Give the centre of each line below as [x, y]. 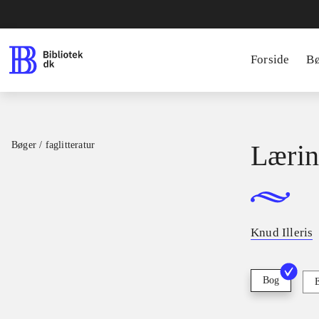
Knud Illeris [282, 233]
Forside [270, 59]
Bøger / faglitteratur [53, 145]
